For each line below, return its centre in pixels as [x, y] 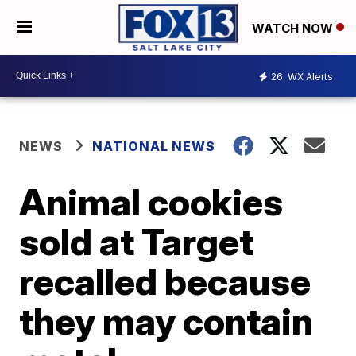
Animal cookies [151, 201]
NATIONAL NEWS [154, 146]
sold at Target [137, 241]
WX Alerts [309, 77]
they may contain [166, 321]
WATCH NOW [294, 28]
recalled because [165, 281]
